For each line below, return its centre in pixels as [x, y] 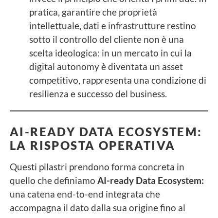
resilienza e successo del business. [98, 93]
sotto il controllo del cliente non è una [107, 39]
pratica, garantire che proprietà [93, 12]
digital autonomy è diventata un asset [106, 66]
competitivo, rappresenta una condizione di [118, 80]
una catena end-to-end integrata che [85, 194]
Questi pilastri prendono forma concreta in [97, 166]
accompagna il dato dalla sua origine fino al [98, 207]
